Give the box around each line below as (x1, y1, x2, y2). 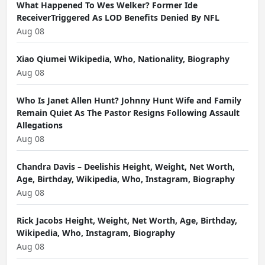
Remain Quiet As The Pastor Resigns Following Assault (17, 107, 240, 118)
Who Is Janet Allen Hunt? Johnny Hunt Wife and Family (17, 95, 241, 106)
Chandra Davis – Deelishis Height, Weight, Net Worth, (17, 161, 235, 172)
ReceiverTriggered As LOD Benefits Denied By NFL (17, 12, 219, 23)
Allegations (17, 119, 63, 131)
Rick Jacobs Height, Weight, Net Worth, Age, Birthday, (17, 215, 237, 226)
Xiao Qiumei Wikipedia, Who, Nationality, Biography (17, 53, 230, 64)
